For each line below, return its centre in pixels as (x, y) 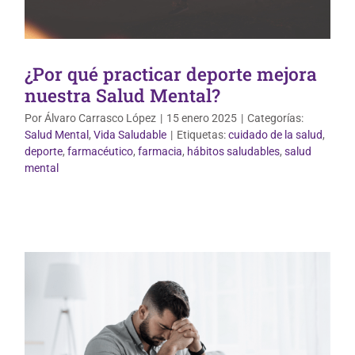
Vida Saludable (130, 135)
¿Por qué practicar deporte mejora (171, 74)
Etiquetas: (202, 135)
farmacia (160, 152)
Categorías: (275, 118)
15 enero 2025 (202, 118)
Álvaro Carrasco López (100, 118)
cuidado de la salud (275, 135)
